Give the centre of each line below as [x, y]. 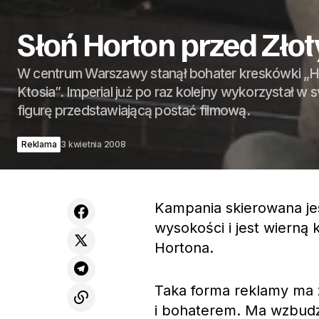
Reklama [39, 144]
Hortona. [184, 248]
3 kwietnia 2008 [93, 144]
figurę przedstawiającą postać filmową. [134, 110]
